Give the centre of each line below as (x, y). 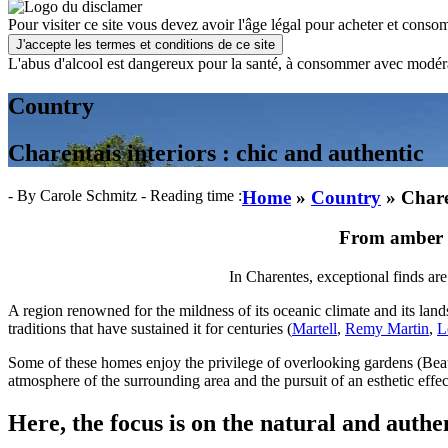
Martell (314, 329)
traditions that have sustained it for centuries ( (150, 329)
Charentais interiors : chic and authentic (216, 152)
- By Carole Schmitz (74, 195)
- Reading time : (191, 195)
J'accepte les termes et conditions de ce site (145, 44)
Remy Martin (387, 329)
